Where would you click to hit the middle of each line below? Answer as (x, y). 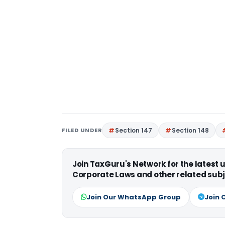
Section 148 (191, 130)
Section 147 (134, 130)
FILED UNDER (82, 130)
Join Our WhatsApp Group (134, 197)
